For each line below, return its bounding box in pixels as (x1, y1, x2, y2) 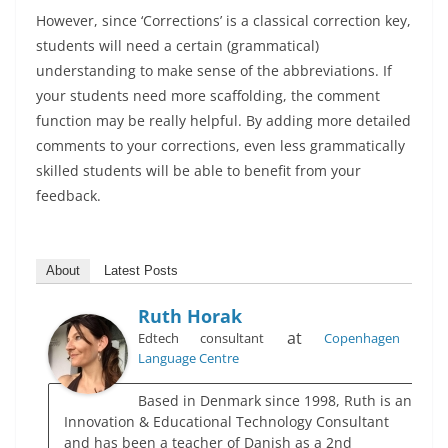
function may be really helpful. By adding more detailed (36, 111, 411, 131)
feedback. (36, 186, 101, 206)
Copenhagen (324, 329, 401, 348)
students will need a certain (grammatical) (36, 36, 319, 56)
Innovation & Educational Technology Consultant (64, 412, 389, 432)
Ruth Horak (138, 304, 242, 329)
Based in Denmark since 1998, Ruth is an (138, 391, 412, 411)
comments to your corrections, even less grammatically (36, 136, 405, 156)
